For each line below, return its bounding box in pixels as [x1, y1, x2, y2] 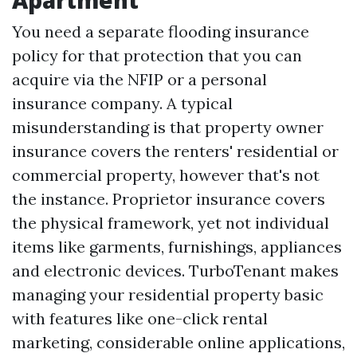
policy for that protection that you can [12, 45, 302, 65]
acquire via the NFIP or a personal [12, 69, 267, 89]
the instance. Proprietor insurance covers [12, 189, 325, 209]
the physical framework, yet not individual [12, 213, 329, 233]
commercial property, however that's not [12, 165, 320, 185]
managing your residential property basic [12, 284, 324, 304]
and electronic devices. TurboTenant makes [12, 261, 339, 280]
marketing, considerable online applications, [12, 332, 345, 352]
